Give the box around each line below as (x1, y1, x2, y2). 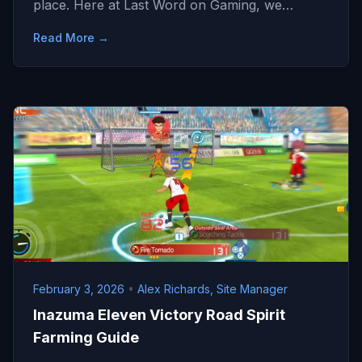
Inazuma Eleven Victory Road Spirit (33, 306, 285, 323)
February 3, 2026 (33, 282, 128, 296)
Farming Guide (33, 329, 139, 346)
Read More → (33, 31, 109, 44)
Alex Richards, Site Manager (137, 282, 288, 296)
